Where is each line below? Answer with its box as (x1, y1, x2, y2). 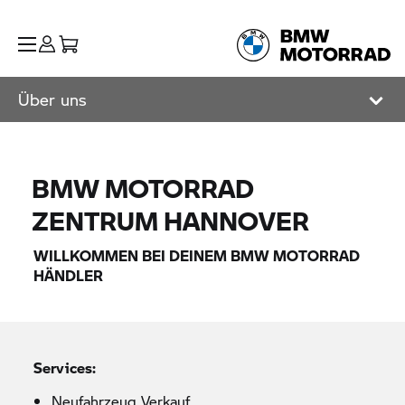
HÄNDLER (33, 265, 104, 286)
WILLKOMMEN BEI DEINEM (33, 245, 231, 266)
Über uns (18, 88, 87, 111)
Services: (33, 357, 97, 378)
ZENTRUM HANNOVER (32, 202, 310, 239)
